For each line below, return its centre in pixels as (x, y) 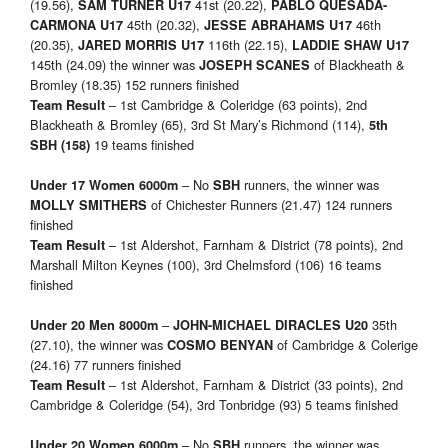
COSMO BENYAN (222, 345)
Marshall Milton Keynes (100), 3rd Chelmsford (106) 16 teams (205, 265)
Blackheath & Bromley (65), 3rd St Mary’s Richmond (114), (199, 125)
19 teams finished (142, 145)
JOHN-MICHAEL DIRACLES (259, 325)
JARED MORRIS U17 (141, 45)
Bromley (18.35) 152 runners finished (134, 85)
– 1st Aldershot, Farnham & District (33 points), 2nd (256, 385)
